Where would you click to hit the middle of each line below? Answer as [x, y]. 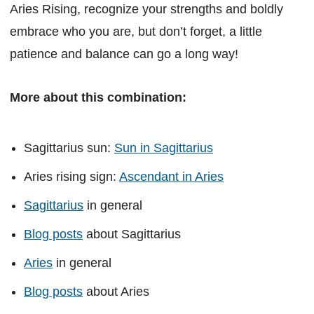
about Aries [116, 291]
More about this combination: [98, 97]
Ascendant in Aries [171, 176]
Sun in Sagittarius [164, 148]
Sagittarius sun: [69, 148]
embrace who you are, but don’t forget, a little [136, 31]
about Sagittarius [132, 234]
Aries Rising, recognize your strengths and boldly [146, 9]
